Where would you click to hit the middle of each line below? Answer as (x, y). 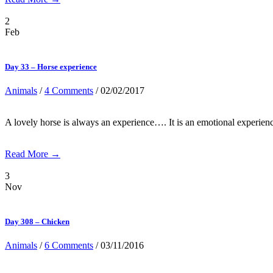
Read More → (33, 154)
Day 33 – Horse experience (51, 66)
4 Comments (69, 90)
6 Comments (69, 246)
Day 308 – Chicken (37, 222)
